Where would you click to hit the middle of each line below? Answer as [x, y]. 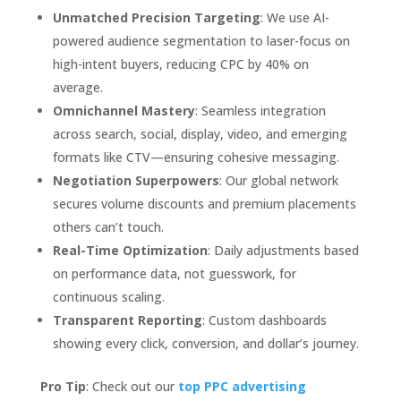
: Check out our [132, 387]
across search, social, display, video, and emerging [200, 134]
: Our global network [278, 181]
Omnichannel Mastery [124, 111]
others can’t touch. [108, 227]
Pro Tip [63, 387]
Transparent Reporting [127, 320]
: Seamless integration [260, 111]
